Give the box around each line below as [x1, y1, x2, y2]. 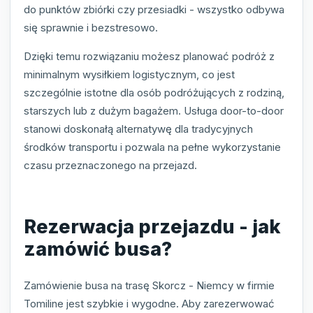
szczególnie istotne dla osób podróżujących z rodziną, [24, 85, 284, 99]
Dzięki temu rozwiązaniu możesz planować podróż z [24, 49, 275, 63]
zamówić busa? [24, 238, 172, 261]
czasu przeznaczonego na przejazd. [24, 158, 197, 172]
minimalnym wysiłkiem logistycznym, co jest [24, 67, 235, 81]
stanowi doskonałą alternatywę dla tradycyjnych [24, 122, 253, 136]
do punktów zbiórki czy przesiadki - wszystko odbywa [24, 2, 284, 16]
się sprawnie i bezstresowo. [24, 20, 158, 34]
